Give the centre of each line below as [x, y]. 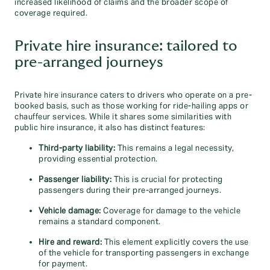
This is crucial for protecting [167, 180]
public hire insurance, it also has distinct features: [110, 128]
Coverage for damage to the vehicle [171, 211]
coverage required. [51, 13]
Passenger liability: [75, 180]
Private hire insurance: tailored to [126, 46]
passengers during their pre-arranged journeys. [130, 190]
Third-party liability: [77, 148]
